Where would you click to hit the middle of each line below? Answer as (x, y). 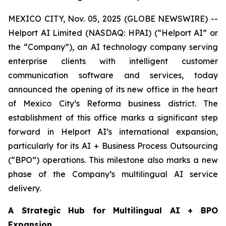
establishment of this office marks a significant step (113, 118)
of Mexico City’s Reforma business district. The (113, 103)
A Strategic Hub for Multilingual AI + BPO (113, 210)
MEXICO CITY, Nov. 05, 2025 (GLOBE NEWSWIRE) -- (113, 19)
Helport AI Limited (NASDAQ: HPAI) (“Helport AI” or (113, 33)
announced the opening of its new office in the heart (113, 89)
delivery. (24, 188)
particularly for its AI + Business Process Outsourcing (113, 146)
